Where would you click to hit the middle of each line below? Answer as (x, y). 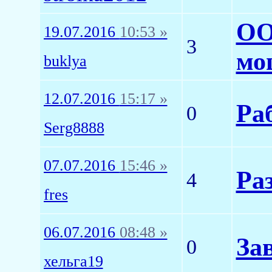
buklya (65, 61)
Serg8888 (74, 128)
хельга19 (73, 261)
